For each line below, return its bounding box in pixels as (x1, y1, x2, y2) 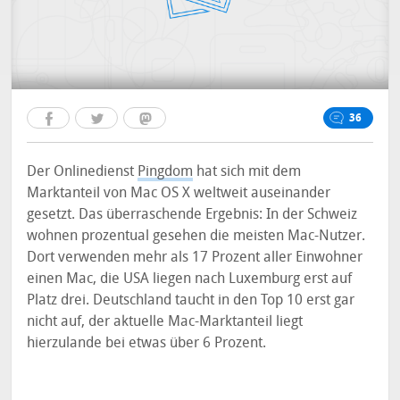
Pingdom (137, 162, 194, 179)
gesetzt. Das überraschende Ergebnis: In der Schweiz (27, 205, 358, 222)
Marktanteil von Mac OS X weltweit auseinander (27, 184, 331, 201)
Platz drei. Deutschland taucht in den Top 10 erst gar (27, 291, 355, 308)
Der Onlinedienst (27, 162, 138, 179)
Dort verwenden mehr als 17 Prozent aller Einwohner (27, 248, 363, 265)
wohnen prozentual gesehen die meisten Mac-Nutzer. (27, 227, 366, 244)
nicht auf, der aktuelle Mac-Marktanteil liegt (27, 312, 304, 329)
